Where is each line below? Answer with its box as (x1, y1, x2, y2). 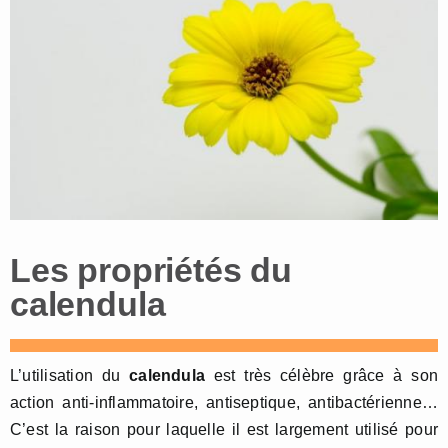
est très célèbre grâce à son (205, 367, 438, 385)
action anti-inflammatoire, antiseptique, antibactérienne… (10, 394, 438, 412)
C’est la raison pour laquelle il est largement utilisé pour (10, 421, 438, 439)
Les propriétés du (10, 251, 293, 290)
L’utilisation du (10, 367, 130, 385)
